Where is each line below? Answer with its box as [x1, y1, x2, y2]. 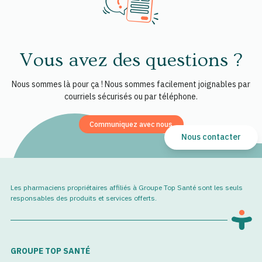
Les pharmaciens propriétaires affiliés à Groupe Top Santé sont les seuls [10, 182, 243, 192]
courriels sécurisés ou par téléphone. [64, 91, 198, 102]
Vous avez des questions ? [20, 49, 242, 71]
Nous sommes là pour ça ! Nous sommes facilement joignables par [12, 78, 250, 89]
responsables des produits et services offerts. [10, 193, 160, 202]
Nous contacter [181, 132, 241, 142]
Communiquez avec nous [89, 119, 173, 129]
